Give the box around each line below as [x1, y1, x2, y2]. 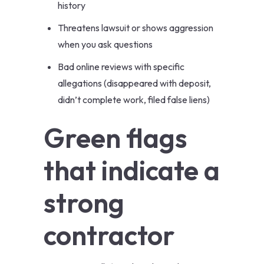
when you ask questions [58, 38, 153, 51]
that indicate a [44, 153, 220, 188]
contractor [44, 218, 174, 253]
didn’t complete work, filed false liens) [58, 94, 210, 106]
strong [44, 186, 124, 220]
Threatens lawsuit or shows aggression [58, 22, 213, 34]
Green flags [44, 121, 187, 156]
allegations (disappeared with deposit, [58, 77, 211, 90]
